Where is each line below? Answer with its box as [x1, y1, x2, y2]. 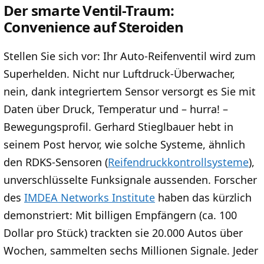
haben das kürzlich [155, 190, 252, 205]
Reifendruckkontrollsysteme [108, 155, 249, 170]
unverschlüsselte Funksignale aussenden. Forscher [4, 173, 257, 187]
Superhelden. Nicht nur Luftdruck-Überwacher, [4, 67, 235, 81]
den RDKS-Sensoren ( [4, 155, 108, 170]
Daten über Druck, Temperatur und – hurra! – [4, 102, 228, 117]
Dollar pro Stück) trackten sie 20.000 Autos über [4, 226, 243, 240]
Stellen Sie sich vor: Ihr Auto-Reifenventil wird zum [4, 49, 256, 64]
